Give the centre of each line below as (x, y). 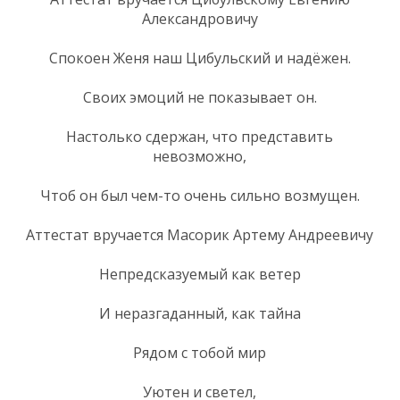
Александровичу (200, 18)
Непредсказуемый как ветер (200, 274)
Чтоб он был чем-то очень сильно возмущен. (200, 195)
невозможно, (200, 156)
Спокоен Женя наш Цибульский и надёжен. (200, 58)
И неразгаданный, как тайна (200, 313)
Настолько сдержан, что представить (200, 136)
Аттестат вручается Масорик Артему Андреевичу (200, 234)
